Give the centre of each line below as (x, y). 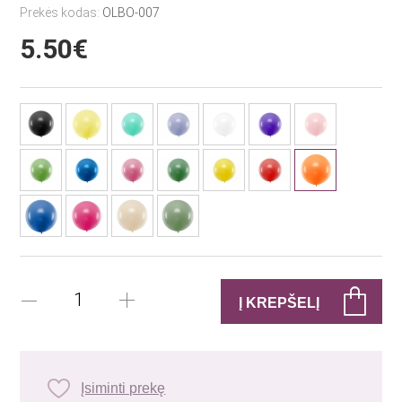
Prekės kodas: (61, 13)
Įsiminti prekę (123, 388)
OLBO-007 (131, 13)
